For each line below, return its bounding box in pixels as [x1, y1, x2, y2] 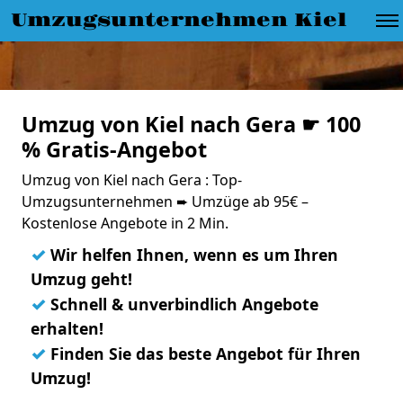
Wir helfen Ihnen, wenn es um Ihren [46, 244, 338, 265]
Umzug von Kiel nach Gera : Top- [22, 170, 242, 190]
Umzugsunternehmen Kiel [11, 9, 347, 32]
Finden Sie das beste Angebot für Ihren [46, 343, 361, 364]
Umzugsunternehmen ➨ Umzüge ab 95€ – [22, 192, 309, 211]
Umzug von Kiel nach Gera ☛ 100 [22, 110, 361, 139]
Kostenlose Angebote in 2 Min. [22, 213, 228, 233]
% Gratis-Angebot [22, 135, 207, 164]
